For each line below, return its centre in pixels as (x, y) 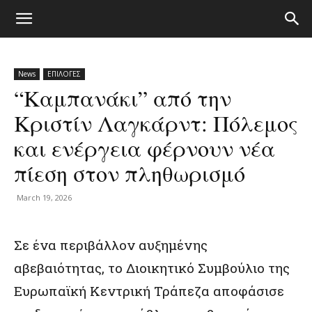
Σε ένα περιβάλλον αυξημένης (111, 245)
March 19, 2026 (44, 197)
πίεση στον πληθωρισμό (130, 173)
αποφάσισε (247, 291)
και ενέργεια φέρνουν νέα (145, 148)
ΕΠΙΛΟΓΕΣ (64, 74)
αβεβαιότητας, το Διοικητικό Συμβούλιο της (152, 268)
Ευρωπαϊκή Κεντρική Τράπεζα (112, 291)
